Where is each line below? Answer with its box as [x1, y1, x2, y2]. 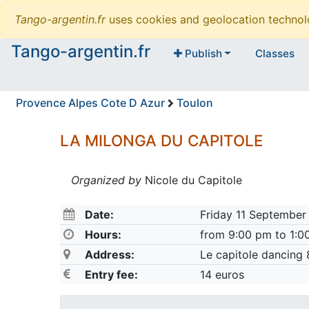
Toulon [177, 96, 213, 110]
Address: [84, 248, 134, 262]
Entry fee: [84, 268, 138, 282]
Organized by [71, 173, 142, 188]
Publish [181, 47, 222, 61]
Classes [255, 47, 295, 61]
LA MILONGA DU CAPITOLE [60, 131, 264, 150]
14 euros [199, 268, 244, 282]
